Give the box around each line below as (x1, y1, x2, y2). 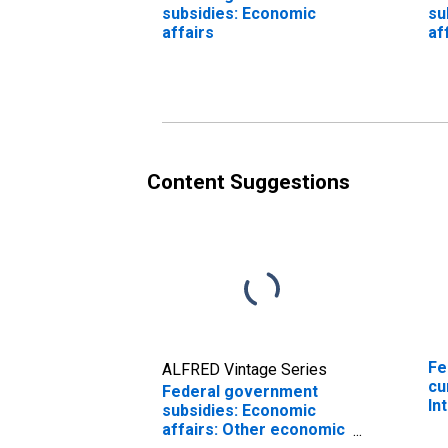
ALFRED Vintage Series (162, 359, 327, 379)
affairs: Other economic (162, 419, 345, 439)
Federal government (162, 381, 318, 401)
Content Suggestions (147, 169, 350, 194)
